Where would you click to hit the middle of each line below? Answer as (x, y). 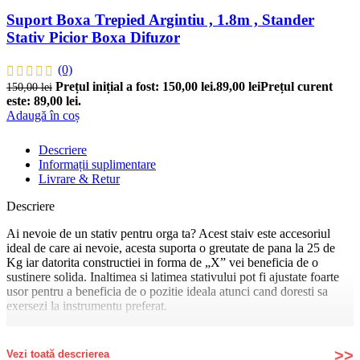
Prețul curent (297, 86)
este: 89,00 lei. (44, 100)
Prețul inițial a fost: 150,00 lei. (136, 86)
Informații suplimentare (97, 164)
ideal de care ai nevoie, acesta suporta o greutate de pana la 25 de (171, 247)
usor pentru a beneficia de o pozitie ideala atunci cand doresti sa (167, 291)
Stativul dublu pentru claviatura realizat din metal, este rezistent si (171, 333)
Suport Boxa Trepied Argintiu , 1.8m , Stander (160, 19)
